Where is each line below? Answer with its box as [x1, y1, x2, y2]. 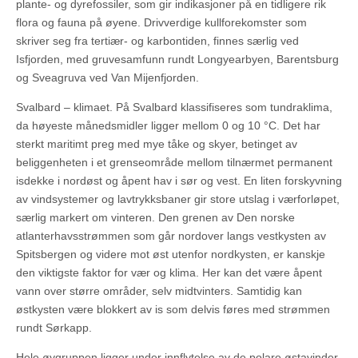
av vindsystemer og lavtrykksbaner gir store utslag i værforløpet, [16, 193, 340, 206]
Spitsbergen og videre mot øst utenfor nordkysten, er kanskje [16, 248, 325, 261]
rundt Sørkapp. [16, 321, 92, 335]
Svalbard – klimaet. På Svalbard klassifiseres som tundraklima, [16, 101, 332, 114]
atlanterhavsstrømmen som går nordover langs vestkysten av [16, 229, 326, 243]
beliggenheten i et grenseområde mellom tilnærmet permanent [16, 156, 332, 169]
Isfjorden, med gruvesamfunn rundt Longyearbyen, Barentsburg [16, 53, 339, 66]
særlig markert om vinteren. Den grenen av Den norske [16, 211, 295, 225]
